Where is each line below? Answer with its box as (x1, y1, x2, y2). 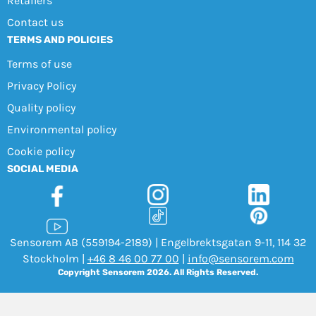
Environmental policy (6, 123, 116, 137)
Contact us (6, 16, 63, 30)
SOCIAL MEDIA (6, 163, 78, 176)
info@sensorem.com (187, 252, 294, 266)
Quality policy (6, 101, 75, 115)
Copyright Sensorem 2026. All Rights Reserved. (58, 267, 258, 278)
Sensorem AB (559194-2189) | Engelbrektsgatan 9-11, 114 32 (10, 236, 306, 250)
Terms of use (6, 57, 72, 71)
